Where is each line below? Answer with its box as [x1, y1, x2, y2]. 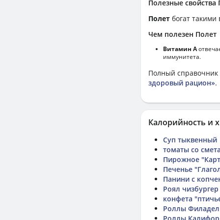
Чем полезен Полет [148, 29, 217, 39]
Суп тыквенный [163, 135, 217, 144]
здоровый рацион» [148, 78, 215, 87]
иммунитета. [163, 53, 201, 61]
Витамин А [163, 45, 197, 53]
